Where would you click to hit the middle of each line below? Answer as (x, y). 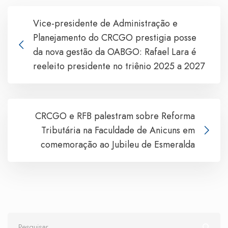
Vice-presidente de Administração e (105, 24)
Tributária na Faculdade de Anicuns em (118, 131)
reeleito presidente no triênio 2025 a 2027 (119, 66)
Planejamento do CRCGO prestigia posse (115, 38)
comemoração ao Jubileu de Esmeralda (118, 145)
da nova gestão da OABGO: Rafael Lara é (115, 52)
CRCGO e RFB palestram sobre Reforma (115, 116)
